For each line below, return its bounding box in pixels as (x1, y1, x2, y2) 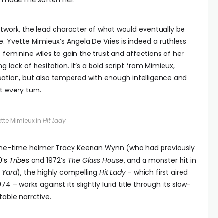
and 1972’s (29, 155, 68, 165)
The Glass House (68, 155, 124, 165)
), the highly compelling (17, 167, 99, 177)
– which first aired (126, 167, 188, 177)
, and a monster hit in (124, 155, 196, 165)
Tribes (9, 155, 29, 165)
